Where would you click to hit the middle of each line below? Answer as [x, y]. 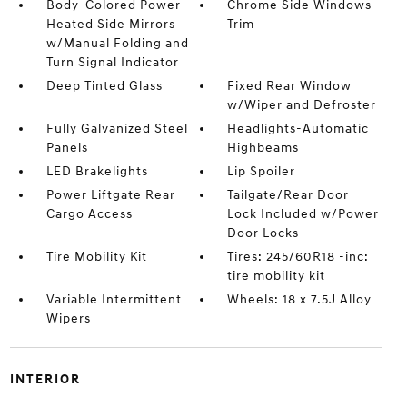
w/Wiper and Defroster [302, 105]
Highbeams [263, 148]
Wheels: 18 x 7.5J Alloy [300, 299]
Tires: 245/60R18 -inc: [298, 257]
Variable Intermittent [114, 299]
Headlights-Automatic [298, 129]
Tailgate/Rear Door [288, 195]
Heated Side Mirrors [110, 24]
